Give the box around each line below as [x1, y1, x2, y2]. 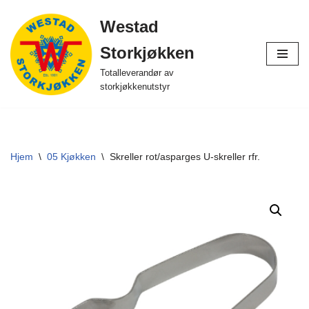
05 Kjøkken [47, 151, 96, 163]
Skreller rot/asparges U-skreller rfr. [110, 151, 260, 163]
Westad [100, 17, 159, 37]
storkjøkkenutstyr [100, 82, 170, 92]
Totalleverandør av [100, 68, 174, 79]
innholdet [10, 64, 50, 76]
